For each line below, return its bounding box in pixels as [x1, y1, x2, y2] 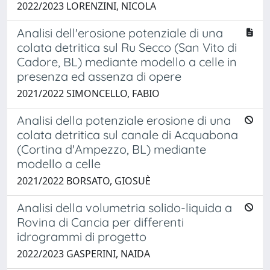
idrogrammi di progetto [17, 228, 146, 244]
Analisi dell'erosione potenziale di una [17, 25, 223, 40]
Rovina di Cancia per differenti [17, 214, 184, 230]
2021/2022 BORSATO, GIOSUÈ [17, 174, 151, 187]
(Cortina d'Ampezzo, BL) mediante [17, 141, 206, 157]
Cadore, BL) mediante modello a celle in [17, 54, 237, 69]
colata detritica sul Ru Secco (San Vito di [17, 39, 237, 55]
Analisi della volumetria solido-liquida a [17, 199, 232, 215]
